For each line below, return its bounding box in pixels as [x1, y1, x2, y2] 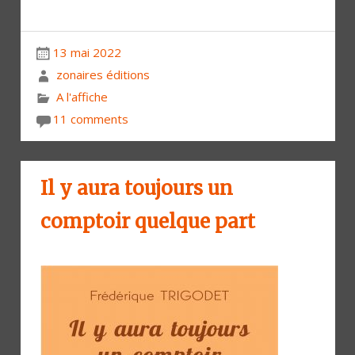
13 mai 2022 [52, 44, 121, 60]
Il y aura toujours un [40, 175, 233, 200]
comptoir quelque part [40, 208, 255, 234]
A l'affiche [55, 88, 108, 105]
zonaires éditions [55, 66, 150, 82]
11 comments [52, 110, 128, 127]
